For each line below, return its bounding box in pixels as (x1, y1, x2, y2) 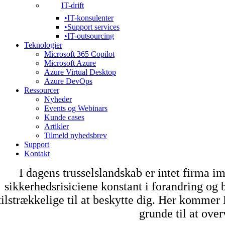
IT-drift (61, 1, 84, 10)
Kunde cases (44, 113, 84, 122)
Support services (67, 23, 120, 31)
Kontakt (24, 149, 50, 158)
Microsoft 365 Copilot (44, 50, 115, 58)
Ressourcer (24, 86, 59, 94)
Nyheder (44, 95, 72, 103)
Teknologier (24, 41, 62, 49)
